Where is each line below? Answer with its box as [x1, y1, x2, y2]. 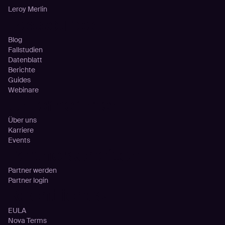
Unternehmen [8, 93, 122, 117]
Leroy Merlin [8, 4, 47, 14]
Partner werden [8, 165, 57, 175]
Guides [8, 75, 31, 84]
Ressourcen [8, 13, 106, 36]
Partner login [8, 175, 48, 185]
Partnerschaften [8, 143, 140, 167]
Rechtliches [8, 183, 105, 207]
